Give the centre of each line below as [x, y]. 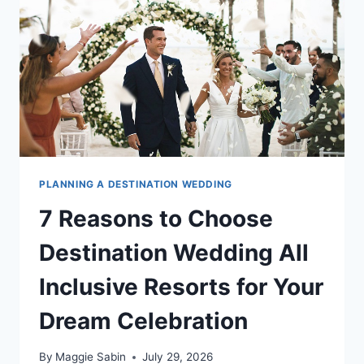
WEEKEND [137, 44]
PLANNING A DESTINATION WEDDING [136, 184]
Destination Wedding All [174, 252]
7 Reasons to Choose [156, 218]
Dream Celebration [143, 321]
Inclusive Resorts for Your [181, 286]
